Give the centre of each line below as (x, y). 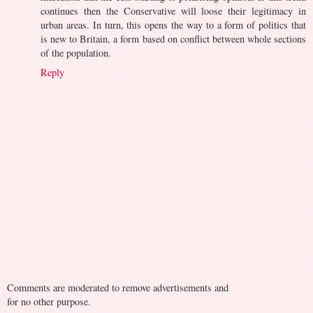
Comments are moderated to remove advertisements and (118, 287)
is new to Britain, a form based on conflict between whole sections (173, 38)
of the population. (76, 52)
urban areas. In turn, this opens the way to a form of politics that (173, 24)
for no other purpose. (49, 301)
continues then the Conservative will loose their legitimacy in (173, 10)
